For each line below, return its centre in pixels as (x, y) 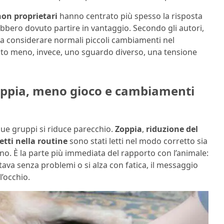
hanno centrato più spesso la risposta (130, 16)
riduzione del (172, 129)
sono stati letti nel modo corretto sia (137, 141)
